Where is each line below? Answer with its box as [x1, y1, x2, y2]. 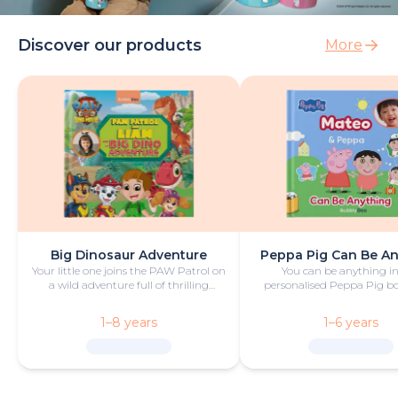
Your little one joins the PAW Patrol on [32, 263, 226, 277]
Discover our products [18, 35, 202, 55]
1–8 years [100, 314, 157, 330]
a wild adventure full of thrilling [49, 277, 209, 291]
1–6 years [323, 314, 378, 330]
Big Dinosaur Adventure [51, 246, 207, 263]
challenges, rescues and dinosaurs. [43, 291, 215, 306]
